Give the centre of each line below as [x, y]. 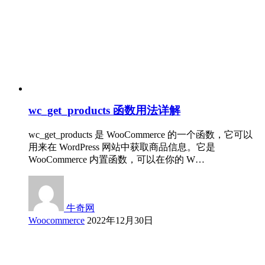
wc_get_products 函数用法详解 [104, 110]
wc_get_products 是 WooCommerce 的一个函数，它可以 [140, 135]
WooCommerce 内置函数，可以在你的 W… [117, 160]
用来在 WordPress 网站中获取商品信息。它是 [122, 147]
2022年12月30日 [120, 221]
